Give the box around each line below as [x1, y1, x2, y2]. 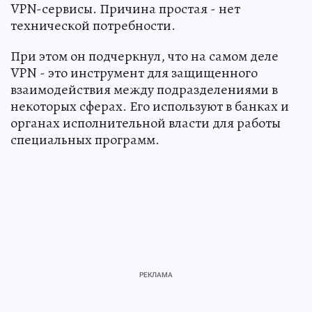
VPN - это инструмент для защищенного [10, 63, 258, 83]
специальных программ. [10, 130, 159, 150]
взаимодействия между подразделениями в [10, 80, 278, 100]
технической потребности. [10, 16, 175, 36]
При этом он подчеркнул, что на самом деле [10, 47, 279, 66]
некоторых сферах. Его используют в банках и [10, 97, 289, 116]
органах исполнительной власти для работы [10, 114, 281, 133]
